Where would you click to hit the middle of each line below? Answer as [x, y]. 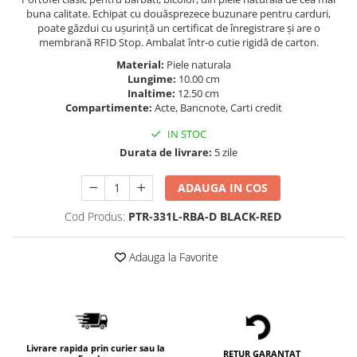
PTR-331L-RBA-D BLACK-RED [204, 216]
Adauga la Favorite [172, 257]
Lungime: [153, 79]
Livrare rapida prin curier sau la [95, 348]
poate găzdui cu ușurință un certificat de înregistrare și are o [178, 28]
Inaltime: [153, 93]
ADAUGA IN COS [223, 188]
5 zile [225, 152]
